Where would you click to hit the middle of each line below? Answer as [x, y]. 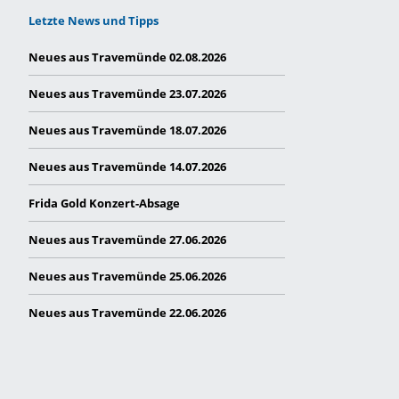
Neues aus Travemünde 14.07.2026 [127, 166]
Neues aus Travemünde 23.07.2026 [127, 93]
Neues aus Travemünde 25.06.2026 [127, 276]
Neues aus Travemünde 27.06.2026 [127, 239]
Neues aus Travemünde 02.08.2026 [127, 57]
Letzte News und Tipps [94, 20]
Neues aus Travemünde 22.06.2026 [127, 312]
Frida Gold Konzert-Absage [104, 203]
